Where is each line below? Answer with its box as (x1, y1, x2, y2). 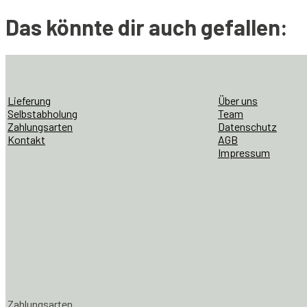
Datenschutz (218, 119, 277, 133)
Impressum (218, 145, 270, 159)
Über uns (218, 93, 258, 107)
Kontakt (8, 132, 45, 146)
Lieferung (8, 93, 51, 107)
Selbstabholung (8, 106, 77, 120)
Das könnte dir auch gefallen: (5, 14, 288, 40)
